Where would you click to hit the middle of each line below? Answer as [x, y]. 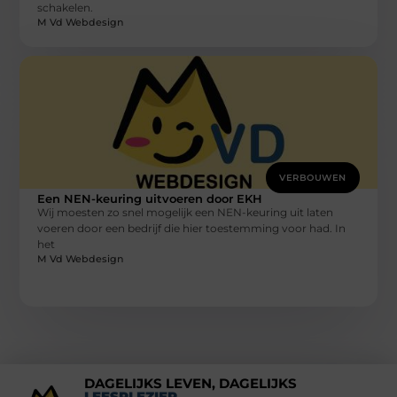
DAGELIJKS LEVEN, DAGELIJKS [190, 383]
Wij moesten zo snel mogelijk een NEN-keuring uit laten [186, 212]
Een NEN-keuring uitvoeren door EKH [150, 198]
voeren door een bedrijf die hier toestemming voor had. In [192, 228]
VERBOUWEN [313, 177]
